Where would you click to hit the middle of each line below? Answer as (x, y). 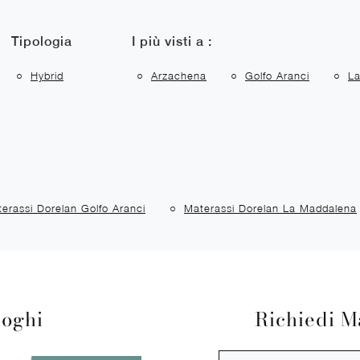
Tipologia (42, 42)
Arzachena (179, 76)
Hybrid (47, 76)
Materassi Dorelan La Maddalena (270, 209)
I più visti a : (172, 42)
